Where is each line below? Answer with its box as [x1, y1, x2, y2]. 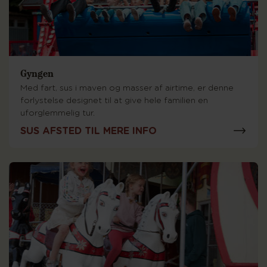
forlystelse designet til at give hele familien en [20, 97, 208, 105]
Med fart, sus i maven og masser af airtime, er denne [20, 84, 234, 92]
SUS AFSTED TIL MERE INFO [20, 126, 157, 136]
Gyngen [20, 66, 54, 80]
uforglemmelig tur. [20, 109, 95, 117]
